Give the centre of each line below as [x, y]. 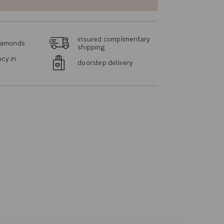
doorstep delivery [105, 63]
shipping [91, 48]
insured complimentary [114, 40]
